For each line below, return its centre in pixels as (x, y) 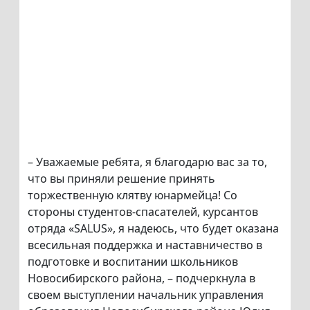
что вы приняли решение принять (121, 179)
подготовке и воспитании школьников (133, 262)
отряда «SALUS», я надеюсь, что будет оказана (153, 229)
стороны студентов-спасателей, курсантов (143, 212)
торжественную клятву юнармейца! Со (133, 195)
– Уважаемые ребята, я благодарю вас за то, (147, 162)
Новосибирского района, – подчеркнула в (142, 279)
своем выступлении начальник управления (146, 295)
